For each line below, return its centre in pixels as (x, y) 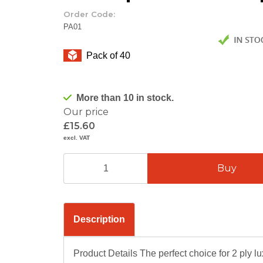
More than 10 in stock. (125, 97)
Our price (86, 112)
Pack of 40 (108, 55)
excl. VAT (77, 137)
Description (99, 219)
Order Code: (89, 14)
